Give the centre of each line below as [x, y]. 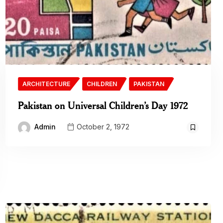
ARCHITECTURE [47, 84]
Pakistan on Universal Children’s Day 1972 [103, 105]
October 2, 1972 [102, 127]
